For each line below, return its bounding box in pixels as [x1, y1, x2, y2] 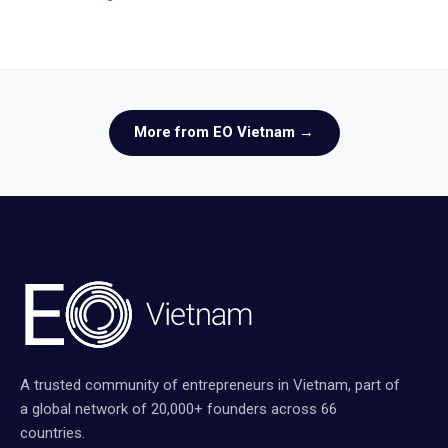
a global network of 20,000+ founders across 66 [20, 399, 337, 418]
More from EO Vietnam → [134, 123, 314, 142]
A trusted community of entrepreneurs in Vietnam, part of [20, 375, 400, 394]
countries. [20, 423, 85, 442]
